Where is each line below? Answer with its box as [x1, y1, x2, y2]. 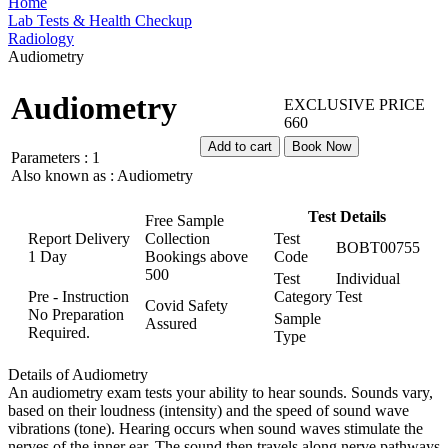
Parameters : [11, 148, 92, 166]
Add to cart [208, 139, 272, 154]
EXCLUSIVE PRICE [284, 96, 425, 113]
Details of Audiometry [8, 366, 148, 383]
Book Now [292, 139, 351, 154]
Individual [336, 270, 400, 287]
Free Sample [145, 212, 224, 229]
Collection [145, 230, 210, 247]
